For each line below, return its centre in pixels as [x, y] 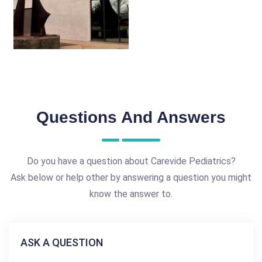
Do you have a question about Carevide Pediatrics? [131, 161]
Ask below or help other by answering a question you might [131, 177]
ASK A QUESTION [62, 242]
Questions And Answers [131, 117]
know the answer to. [131, 194]
